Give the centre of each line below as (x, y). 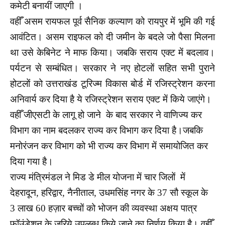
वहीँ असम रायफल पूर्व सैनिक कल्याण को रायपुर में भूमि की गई (113, 21)
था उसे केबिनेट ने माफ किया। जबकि (75, 52)
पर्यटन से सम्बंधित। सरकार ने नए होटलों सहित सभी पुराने (113, 68)
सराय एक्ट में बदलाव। (178, 52)
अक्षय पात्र (178, 208)
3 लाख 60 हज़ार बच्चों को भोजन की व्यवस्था (85, 208)
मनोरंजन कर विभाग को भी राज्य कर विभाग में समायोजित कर (109, 146)
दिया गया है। (33, 161)
